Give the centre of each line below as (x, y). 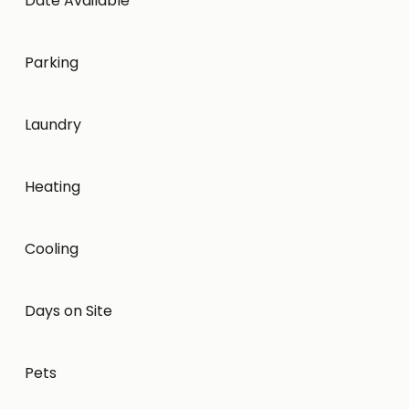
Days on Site (68, 310)
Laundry (52, 124)
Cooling (51, 248)
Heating (52, 186)
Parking (51, 62)
